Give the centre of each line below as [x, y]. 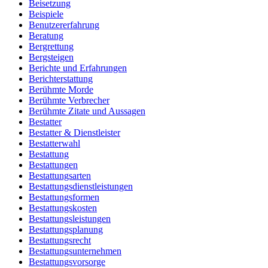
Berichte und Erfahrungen [78, 68]
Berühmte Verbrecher [69, 100]
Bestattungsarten [60, 176]
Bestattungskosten [63, 208]
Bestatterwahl [54, 144]
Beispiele [46, 14]
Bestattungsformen [64, 197]
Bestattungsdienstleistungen [81, 187]
